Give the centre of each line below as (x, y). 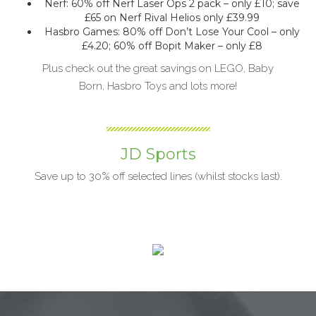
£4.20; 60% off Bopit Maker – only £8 (172, 46)
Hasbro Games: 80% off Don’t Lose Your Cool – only (172, 32)
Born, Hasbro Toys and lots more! (158, 86)
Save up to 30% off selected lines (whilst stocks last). (158, 176)
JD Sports (158, 154)
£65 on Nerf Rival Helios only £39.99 (172, 18)
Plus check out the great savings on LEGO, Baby (158, 68)
